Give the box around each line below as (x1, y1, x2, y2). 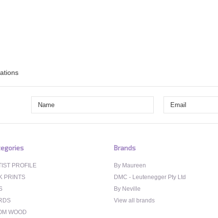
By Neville (114, 185, 141, 192)
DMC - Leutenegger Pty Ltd (114, 174, 186, 181)
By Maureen (114, 162, 146, 169)
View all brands (114, 197, 155, 204)
